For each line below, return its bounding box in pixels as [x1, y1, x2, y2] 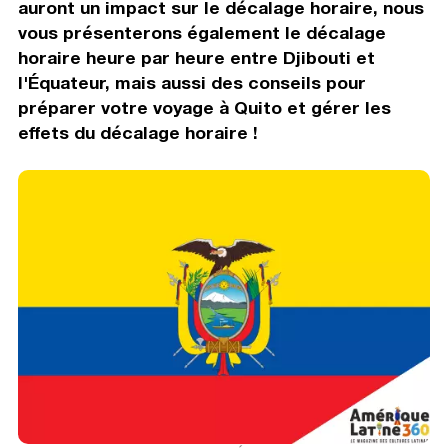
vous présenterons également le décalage [17, 21, 386, 43]
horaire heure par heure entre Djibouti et [17, 46, 375, 68]
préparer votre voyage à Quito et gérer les [17, 96, 391, 118]
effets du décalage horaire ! [17, 121, 258, 143]
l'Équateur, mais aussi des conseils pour [17, 71, 366, 93]
